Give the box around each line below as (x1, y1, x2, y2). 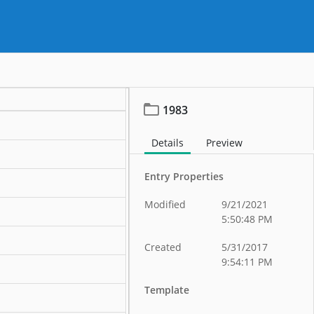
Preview (206, 136, 243, 149)
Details (151, 136, 184, 149)
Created (144, 240, 182, 254)
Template (144, 283, 190, 296)
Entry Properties (144, 170, 224, 183)
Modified (144, 198, 186, 211)
